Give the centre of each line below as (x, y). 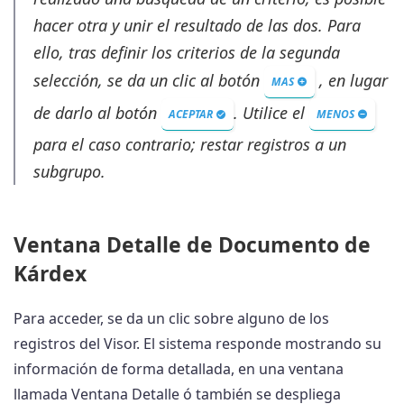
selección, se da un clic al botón (149, 80)
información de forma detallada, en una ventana (179, 369)
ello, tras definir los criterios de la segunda (187, 53)
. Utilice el (271, 112)
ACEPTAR (192, 115)
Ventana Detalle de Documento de (192, 245)
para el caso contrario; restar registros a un (190, 145)
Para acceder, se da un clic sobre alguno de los (171, 319)
